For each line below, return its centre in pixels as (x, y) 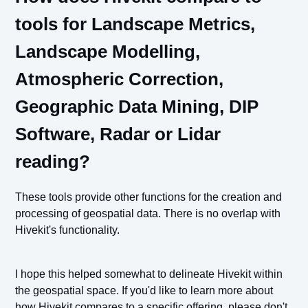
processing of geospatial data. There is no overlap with (148, 214)
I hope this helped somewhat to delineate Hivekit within (149, 274)
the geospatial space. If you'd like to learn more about (144, 291)
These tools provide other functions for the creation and (149, 197)
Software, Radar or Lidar (118, 134)
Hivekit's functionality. (68, 230)
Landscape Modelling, (108, 52)
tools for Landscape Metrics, (135, 24)
